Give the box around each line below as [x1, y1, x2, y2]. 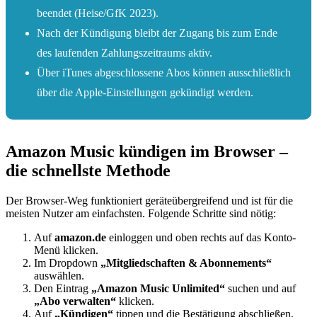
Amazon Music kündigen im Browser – [6, 142, 288, 161]
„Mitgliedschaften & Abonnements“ [100, 256, 272, 269]
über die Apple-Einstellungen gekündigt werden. [37, 86, 253, 98]
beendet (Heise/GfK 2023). [37, 6, 158, 19]
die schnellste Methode [6, 161, 171, 180]
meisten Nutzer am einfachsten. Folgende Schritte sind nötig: [6, 207, 276, 219]
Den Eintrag [34, 282, 91, 294]
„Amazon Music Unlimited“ [91, 282, 225, 294]
